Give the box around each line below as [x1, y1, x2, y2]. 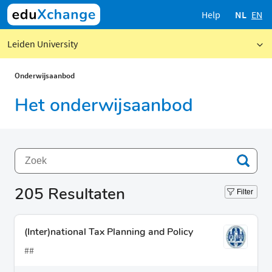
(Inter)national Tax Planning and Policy [24, 225, 193, 239]
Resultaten [48, 183, 125, 205]
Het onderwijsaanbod [15, 93, 193, 118]
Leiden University [7, 38, 78, 50]
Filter [236, 188, 253, 197]
